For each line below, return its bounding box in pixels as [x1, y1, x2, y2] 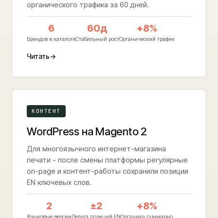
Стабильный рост [75, 36, 119, 42]
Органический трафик [119, 36, 175, 42]
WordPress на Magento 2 [27, 125, 147, 138]
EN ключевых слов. [27, 178, 91, 187]
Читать [27, 52, 50, 60]
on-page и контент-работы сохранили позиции [27, 166, 188, 176]
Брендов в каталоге [27, 36, 75, 42]
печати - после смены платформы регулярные [27, 155, 188, 164]
